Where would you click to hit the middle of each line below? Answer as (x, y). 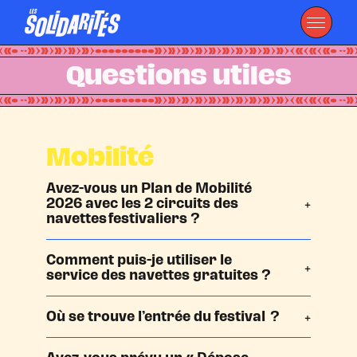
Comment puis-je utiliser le (139, 260)
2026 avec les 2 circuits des (143, 203)
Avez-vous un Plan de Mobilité (149, 188)
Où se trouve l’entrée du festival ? (165, 316)
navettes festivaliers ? (125, 218)
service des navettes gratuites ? (159, 275)
